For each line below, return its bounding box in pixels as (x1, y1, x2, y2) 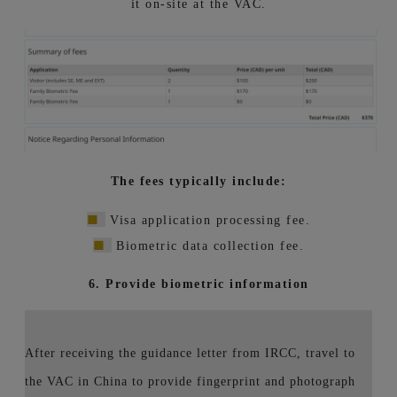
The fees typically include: (110, 174, 287, 188)
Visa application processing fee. (105, 213, 311, 227)
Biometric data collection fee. (111, 238, 305, 253)
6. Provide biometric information (88, 276, 309, 291)
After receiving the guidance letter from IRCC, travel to (25, 346, 355, 360)
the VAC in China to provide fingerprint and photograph (25, 374, 355, 388)
